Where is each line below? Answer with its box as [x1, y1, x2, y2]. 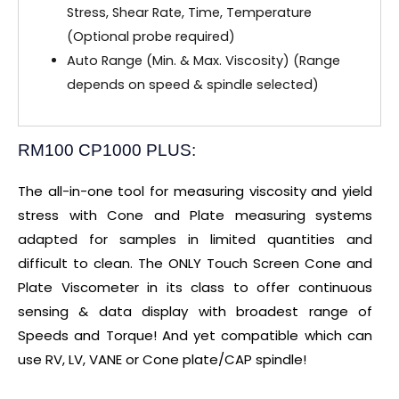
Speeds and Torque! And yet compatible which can [18, 325, 372, 345]
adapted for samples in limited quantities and [18, 229, 372, 248]
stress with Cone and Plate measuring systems [18, 205, 372, 224]
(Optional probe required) [66, 28, 235, 46]
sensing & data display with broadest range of [18, 301, 372, 321]
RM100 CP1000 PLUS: [18, 140, 196, 159]
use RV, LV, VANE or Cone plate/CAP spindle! [18, 349, 306, 369]
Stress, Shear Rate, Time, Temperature [66, 4, 312, 22]
